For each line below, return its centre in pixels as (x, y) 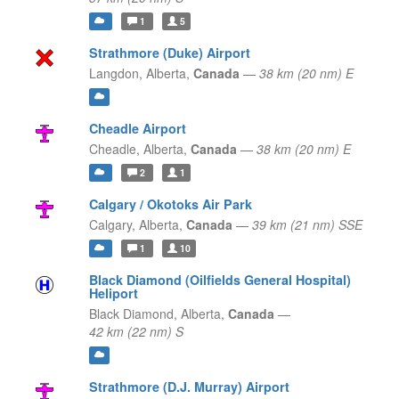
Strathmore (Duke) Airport (169, 53)
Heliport (113, 293)
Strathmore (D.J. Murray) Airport (189, 387)
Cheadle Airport (137, 129)
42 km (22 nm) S (136, 332)
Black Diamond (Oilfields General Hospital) (220, 280)
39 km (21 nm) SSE (307, 225)
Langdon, (115, 73)
